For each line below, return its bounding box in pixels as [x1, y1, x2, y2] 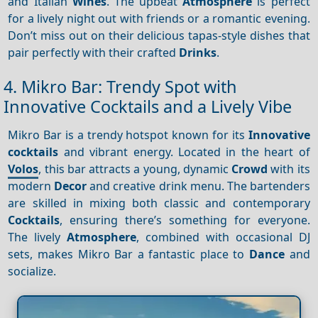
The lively [8, 229, 67, 245]
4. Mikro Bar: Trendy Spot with [4, 75, 237, 98]
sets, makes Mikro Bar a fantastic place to [8, 246, 250, 262]
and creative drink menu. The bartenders [87, 177, 310, 194]
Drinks [179, 44, 217, 60]
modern [8, 177, 55, 194]
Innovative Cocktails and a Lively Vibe [4, 94, 292, 118]
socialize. [8, 263, 57, 279]
